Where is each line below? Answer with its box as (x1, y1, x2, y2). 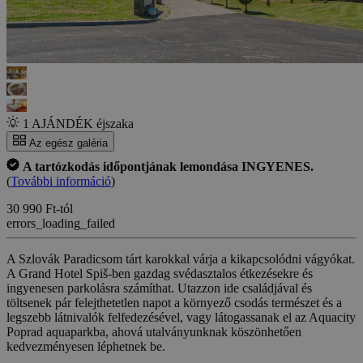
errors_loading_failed (6, 216, 115, 230)
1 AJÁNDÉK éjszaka (23, 116, 134, 130)
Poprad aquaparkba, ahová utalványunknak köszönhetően (6, 324, 301, 339)
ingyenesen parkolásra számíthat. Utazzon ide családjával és (6, 280, 312, 295)
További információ (11, 173, 111, 188)
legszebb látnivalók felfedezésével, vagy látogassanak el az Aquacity (6, 310, 356, 324)
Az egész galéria (29, 136, 108, 149)
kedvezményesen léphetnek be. (6, 339, 165, 353)
